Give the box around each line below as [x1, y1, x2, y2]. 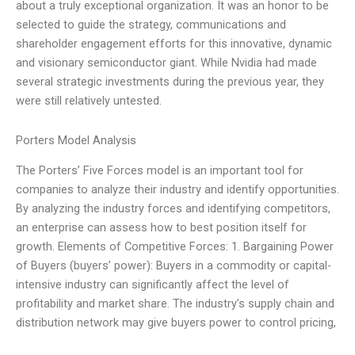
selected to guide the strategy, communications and [16, 17, 286, 32]
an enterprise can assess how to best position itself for [16, 220, 307, 235]
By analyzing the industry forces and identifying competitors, [16, 201, 330, 216]
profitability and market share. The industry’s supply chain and [16, 296, 334, 311]
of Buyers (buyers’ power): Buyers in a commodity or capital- [16, 258, 331, 273]
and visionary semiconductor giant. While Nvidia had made [16, 55, 317, 71]
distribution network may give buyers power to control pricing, [16, 315, 336, 330]
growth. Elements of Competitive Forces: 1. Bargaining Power [16, 239, 334, 254]
